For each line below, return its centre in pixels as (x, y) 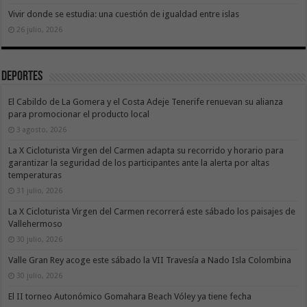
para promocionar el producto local (79, 114)
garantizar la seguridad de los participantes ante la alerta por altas (139, 163)
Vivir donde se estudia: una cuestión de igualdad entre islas (124, 14)
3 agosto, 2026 (42, 130)
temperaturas (35, 175)
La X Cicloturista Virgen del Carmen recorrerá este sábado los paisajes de (152, 212)
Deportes (22, 77)
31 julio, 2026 (40, 191)
